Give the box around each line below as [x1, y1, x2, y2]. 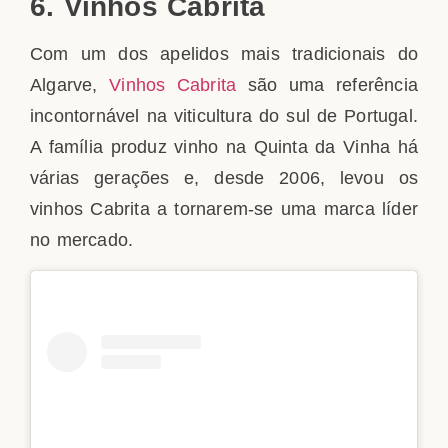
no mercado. [30, 230, 134, 251]
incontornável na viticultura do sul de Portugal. [30, 106, 418, 127]
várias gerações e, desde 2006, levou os [30, 168, 418, 189]
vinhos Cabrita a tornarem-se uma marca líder [30, 199, 418, 220]
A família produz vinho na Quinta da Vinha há [30, 137, 418, 158]
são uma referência [236, 75, 418, 96]
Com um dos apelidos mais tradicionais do [30, 44, 418, 65]
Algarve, [30, 75, 110, 96]
